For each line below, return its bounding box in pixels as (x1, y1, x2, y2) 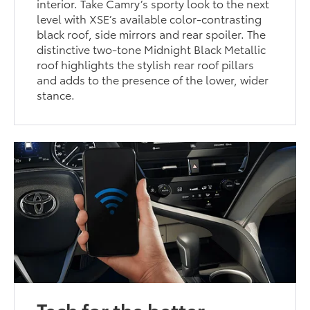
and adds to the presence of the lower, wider (37, 71, 269, 88)
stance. (37, 86, 75, 103)
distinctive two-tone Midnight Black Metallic (37, 41, 266, 57)
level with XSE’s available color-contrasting (37, 10, 262, 27)
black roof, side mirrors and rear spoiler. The (37, 26, 266, 42)
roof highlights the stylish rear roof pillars (37, 56, 255, 73)
